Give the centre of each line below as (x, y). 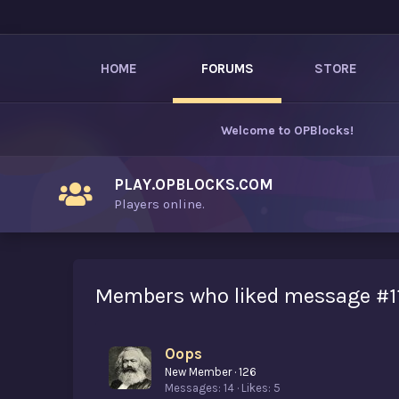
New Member (198, 372)
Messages (191, 388)
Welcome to (257, 130)
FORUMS (227, 69)
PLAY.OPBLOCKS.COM (194, 184)
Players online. (159, 204)
